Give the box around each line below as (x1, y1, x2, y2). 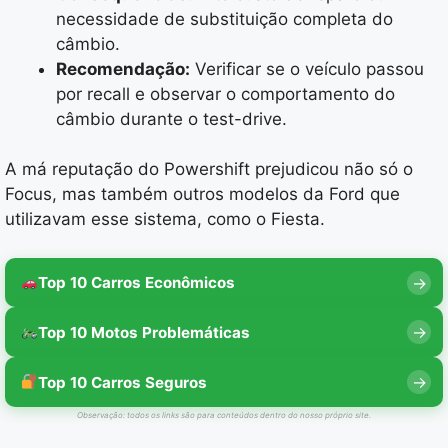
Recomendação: (56, 58, 190, 79)
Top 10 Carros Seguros (38, 372, 208, 392)
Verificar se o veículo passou (190, 58, 424, 79)
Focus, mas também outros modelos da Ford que (5, 184, 400, 205)
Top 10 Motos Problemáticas (38, 322, 251, 342)
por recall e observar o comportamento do (56, 83, 395, 104)
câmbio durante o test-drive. (56, 108, 287, 129)
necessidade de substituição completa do (56, 8, 393, 29)
